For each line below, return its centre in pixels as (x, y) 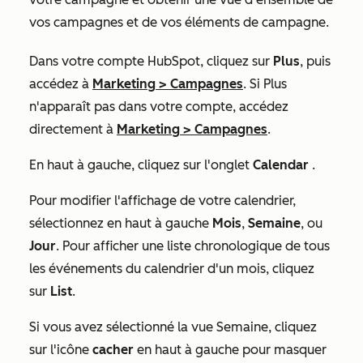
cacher (115, 349)
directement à (73, 129)
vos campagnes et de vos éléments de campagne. (181, 22)
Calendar (282, 164)
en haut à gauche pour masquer (232, 349)
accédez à (61, 83)
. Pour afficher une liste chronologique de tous (193, 246)
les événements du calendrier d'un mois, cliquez (172, 268)
